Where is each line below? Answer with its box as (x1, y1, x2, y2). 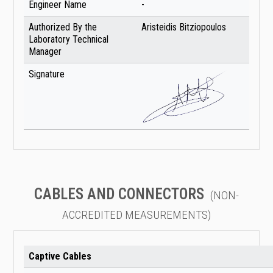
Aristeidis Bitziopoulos (141, 21, 226, 34)
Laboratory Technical (29, 34, 108, 46)
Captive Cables (29, 250, 91, 263)
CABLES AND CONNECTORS (34, 185, 204, 204)
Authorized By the (29, 21, 97, 34)
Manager (29, 46, 62, 58)
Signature (29, 68, 65, 80)
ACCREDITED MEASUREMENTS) (62, 208, 211, 222)
